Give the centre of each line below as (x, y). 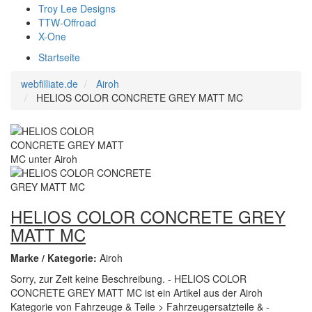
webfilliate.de (49, 84)
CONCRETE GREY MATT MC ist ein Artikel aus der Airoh (136, 292)
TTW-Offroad (67, 22)
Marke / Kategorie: (55, 258)
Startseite (59, 57)
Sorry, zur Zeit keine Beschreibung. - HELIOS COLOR (128, 279)
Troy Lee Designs (77, 8)
